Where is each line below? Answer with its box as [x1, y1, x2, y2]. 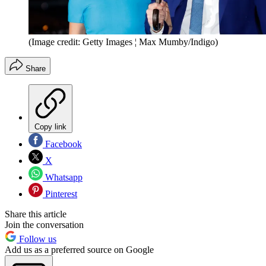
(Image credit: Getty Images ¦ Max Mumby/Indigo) [28, 37, 218, 47]
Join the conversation [5, 220, 84, 230]
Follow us [17, 234, 56, 245]
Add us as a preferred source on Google [5, 245, 154, 255]
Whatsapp [43, 172, 83, 183]
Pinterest [43, 189, 77, 199]
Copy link [34, 122, 66, 132]
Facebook [43, 139, 82, 150]
